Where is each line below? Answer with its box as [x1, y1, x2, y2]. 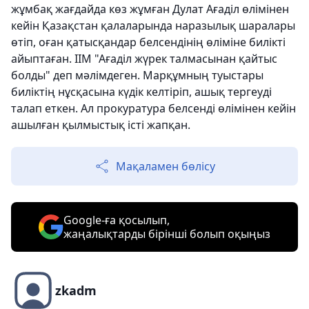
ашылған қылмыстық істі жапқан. [11, 117, 190, 133]
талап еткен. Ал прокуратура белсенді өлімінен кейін [11, 101, 296, 117]
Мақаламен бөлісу [116, 159, 215, 175]
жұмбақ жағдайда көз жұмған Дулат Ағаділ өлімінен [11, 1, 289, 17]
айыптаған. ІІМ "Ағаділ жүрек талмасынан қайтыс [11, 51, 277, 67]
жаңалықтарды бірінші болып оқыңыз [63, 226, 270, 242]
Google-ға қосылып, [63, 212, 170, 228]
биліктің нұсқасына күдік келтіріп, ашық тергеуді [11, 84, 272, 100]
